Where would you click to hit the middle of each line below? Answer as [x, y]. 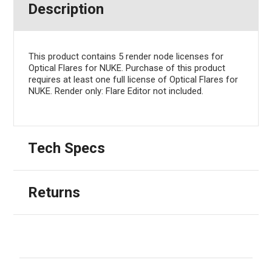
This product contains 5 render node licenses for [126, 56]
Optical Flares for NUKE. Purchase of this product [127, 68]
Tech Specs [66, 148]
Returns [54, 192]
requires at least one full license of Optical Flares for [133, 79]
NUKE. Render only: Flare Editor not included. [116, 91]
